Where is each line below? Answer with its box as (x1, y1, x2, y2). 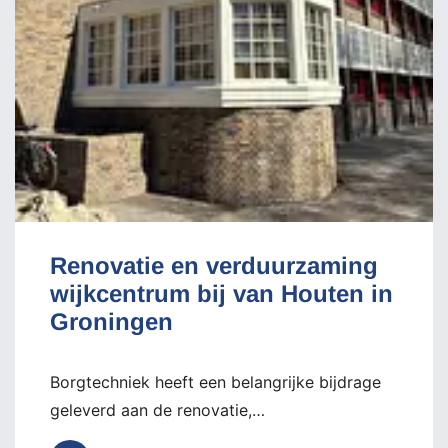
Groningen (50, 307, 173, 335)
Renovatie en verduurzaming (50, 251, 378, 279)
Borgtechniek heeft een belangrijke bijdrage (50, 371, 381, 392)
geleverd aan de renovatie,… (50, 399, 265, 420)
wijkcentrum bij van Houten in (50, 279, 393, 307)
